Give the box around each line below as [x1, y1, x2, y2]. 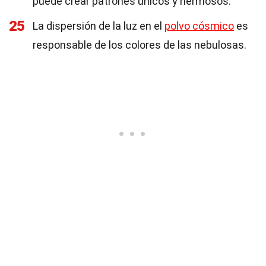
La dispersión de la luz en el [33, 20, 164, 32]
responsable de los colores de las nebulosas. [33, 39, 246, 51]
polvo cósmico [164, 20, 234, 32]
